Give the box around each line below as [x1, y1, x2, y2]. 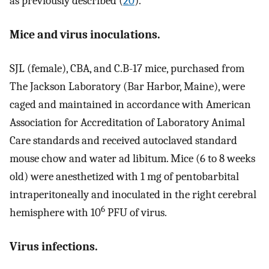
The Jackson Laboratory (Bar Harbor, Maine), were [10, 80, 245, 94]
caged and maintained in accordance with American [10, 98, 251, 112]
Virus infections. [10, 239, 98, 253]
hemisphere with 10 [10, 206, 101, 220]
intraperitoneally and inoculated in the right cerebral [10, 188, 256, 202]
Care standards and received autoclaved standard [10, 134, 237, 148]
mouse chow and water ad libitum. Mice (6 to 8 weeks [10, 152, 255, 166]
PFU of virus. [105, 206, 167, 220]
